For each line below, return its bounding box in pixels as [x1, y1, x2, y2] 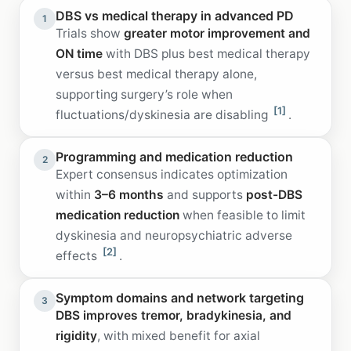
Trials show [56, 25, 124, 41]
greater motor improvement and [124, 25, 310, 41]
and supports [164, 186, 246, 202]
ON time [56, 45, 103, 61]
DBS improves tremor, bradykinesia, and [56, 307, 291, 323]
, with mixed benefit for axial [97, 327, 260, 343]
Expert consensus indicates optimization [56, 166, 288, 182]
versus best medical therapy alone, [56, 66, 257, 81]
